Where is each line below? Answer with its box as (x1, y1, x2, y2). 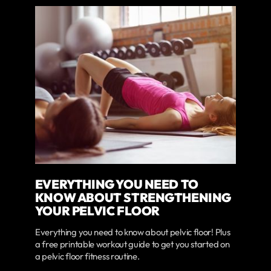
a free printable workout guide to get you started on (34, 238, 230, 250)
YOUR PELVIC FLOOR (34, 203, 160, 219)
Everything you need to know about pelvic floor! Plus (34, 226, 230, 238)
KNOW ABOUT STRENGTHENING (34, 189, 232, 206)
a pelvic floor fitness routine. (34, 250, 140, 263)
